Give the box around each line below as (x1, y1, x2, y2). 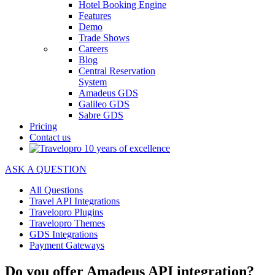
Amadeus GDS (79, 88, 138, 98)
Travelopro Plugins (29, 207, 103, 217)
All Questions (29, 185, 83, 195)
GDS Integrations (29, 229, 98, 239)
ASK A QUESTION (5, 164, 87, 174)
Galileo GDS (79, 99, 130, 109)
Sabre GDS (79, 110, 123, 120)
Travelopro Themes (29, 218, 105, 228)
